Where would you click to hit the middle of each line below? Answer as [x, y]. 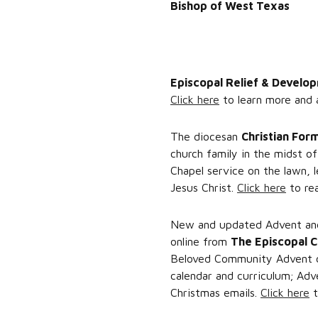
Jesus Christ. [203, 187]
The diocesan [205, 136]
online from [200, 241]
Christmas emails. [215, 292]
